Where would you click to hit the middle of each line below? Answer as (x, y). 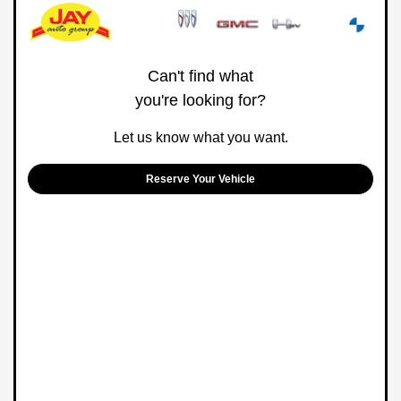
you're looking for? (200, 101)
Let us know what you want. (200, 138)
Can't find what (200, 77)
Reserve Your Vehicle (200, 179)
